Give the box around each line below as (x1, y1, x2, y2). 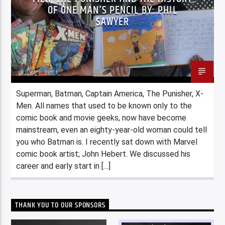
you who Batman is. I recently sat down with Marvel (16, 137, 198, 147)
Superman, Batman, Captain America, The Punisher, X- (16, 88, 204, 98)
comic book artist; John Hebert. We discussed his (16, 149, 191, 159)
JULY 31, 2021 (18, 68, 59, 76)
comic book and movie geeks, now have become (16, 113, 187, 123)
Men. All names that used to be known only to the (16, 100, 192, 110)
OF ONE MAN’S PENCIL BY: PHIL (48, 1, 177, 19)
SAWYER (95, 13, 130, 31)
